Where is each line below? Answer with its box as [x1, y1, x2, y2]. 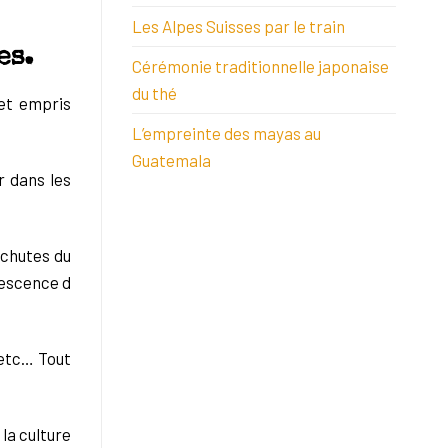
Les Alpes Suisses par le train [132, 15, 345, 36]
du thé [132, 82, 177, 103]
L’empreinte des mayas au [132, 122, 321, 143]
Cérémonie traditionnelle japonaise [132, 55, 389, 76]
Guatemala [132, 149, 211, 170]
